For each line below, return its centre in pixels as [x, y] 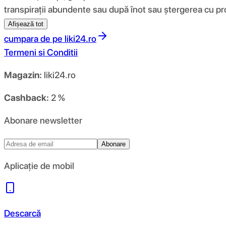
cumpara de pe [33, 38]
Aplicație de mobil [39, 165]
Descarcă [22, 213]
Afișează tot [26, 24]
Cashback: [26, 97]
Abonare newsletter [43, 120]
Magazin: [23, 75]
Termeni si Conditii [41, 52]
